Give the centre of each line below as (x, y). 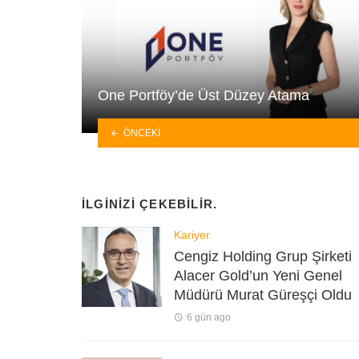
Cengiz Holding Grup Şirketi (263, 256)
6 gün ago (208, 317)
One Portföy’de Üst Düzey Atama (204, 95)
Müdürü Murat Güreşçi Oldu (263, 294)
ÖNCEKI (141, 133)
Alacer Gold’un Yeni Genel (258, 275)
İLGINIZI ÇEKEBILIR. (150, 204)
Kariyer (192, 235)
